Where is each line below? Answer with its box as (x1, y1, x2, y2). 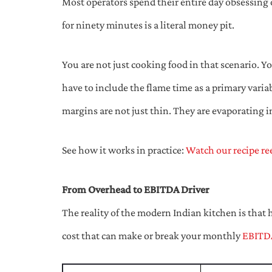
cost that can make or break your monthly (62, 229, 242, 242)
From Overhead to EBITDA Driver (62, 183, 209, 195)
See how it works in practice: (62, 143, 186, 156)
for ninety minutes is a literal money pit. (62, 18, 234, 31)
